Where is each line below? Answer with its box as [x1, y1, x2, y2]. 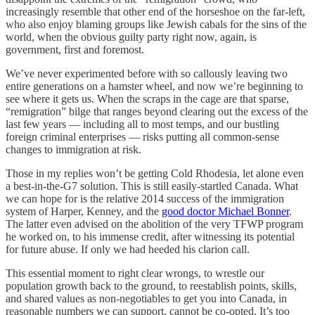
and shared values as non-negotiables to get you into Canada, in [6, 292, 287, 304]
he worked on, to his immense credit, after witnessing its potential [6, 230, 295, 243]
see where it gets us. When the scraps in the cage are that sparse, [6, 92, 289, 105]
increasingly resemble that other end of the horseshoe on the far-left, [6, 5, 305, 18]
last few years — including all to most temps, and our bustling [6, 117, 279, 130]
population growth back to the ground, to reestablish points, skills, [6, 279, 297, 292]
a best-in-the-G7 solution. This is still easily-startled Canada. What [6, 179, 298, 192]
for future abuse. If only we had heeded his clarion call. [6, 243, 250, 255]
